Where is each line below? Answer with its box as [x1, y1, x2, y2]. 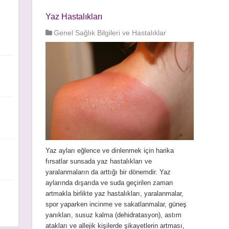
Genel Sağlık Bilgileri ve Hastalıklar [53, 29, 166, 37]
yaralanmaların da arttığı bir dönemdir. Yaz [45, 168, 171, 176]
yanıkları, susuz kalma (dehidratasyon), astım [45, 211, 181, 219]
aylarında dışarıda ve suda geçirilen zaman [45, 179, 173, 187]
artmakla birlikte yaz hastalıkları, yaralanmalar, [45, 190, 184, 198]
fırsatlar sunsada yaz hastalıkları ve [45, 157, 152, 166]
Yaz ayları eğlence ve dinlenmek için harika [45, 147, 174, 155]
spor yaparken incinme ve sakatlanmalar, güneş [45, 200, 187, 209]
